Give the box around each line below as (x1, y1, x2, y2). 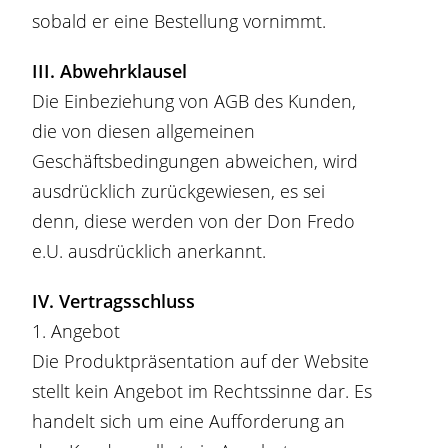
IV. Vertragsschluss (32, 289, 196, 313)
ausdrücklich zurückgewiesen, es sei (32, 179, 326, 203)
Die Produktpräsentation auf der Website (32, 349, 370, 373)
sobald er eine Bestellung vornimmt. (32, 9, 327, 33)
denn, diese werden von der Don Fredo (32, 209, 356, 233)
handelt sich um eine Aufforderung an (32, 409, 346, 433)
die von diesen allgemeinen (32, 119, 256, 143)
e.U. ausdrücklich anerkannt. (32, 239, 267, 263)
